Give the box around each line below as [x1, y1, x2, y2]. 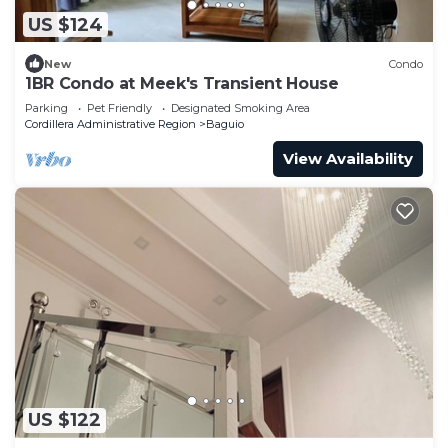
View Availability [283, 149, 413, 169]
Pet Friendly [87, 101, 152, 116]
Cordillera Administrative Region [25, 117, 196, 132]
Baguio [206, 117, 244, 132]
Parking [25, 101, 68, 116]
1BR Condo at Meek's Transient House [25, 74, 339, 94]
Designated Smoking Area [171, 101, 310, 116]
